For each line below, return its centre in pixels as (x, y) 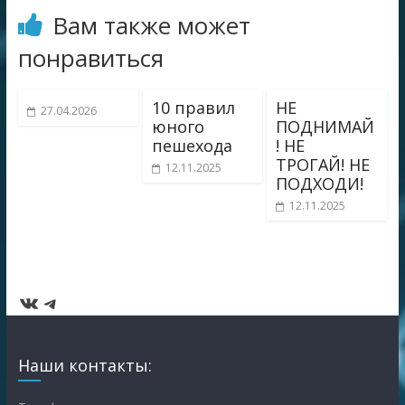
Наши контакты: (85, 365)
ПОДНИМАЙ (325, 127)
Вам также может (151, 25)
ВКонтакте (71, 302)
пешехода (192, 146)
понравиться (90, 58)
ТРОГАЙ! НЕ (323, 165)
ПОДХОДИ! (320, 184)
